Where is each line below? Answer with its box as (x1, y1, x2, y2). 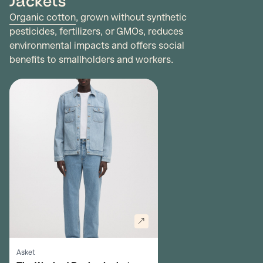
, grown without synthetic (76, 12, 187, 23)
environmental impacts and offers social (9, 40, 184, 51)
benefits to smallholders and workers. (9, 54, 173, 65)
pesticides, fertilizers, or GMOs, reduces (9, 26, 183, 37)
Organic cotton (9, 12, 76, 23)
